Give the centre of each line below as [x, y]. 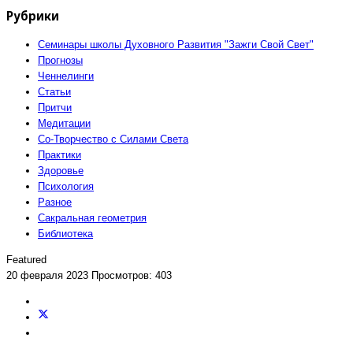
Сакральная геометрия [92, 217]
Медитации [64, 123]
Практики [59, 154]
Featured [26, 259]
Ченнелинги [66, 76]
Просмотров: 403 [132, 275]
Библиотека [65, 233]
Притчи [55, 107]
